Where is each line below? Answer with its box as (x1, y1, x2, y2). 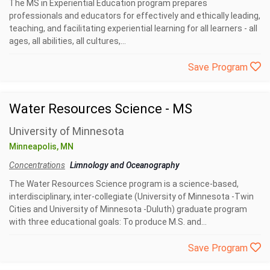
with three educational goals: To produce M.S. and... (9, 216, 207, 227)
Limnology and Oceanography (70, 160, 180, 170)
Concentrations (9, 160, 65, 170)
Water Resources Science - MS (9, 101, 192, 116)
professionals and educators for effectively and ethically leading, (9, 10, 260, 20)
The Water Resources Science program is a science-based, (9, 178, 239, 189)
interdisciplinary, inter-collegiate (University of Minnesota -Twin (9, 191, 254, 201)
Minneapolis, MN (9, 141, 74, 151)
